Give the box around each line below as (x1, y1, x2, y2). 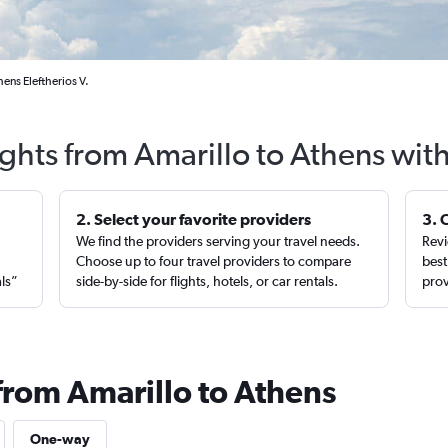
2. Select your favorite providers (76, 210, 312, 228)
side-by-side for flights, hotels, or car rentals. (76, 273, 339, 289)
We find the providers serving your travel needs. (76, 233, 361, 249)
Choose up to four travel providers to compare (76, 253, 352, 269)
